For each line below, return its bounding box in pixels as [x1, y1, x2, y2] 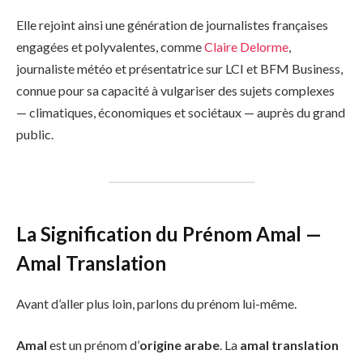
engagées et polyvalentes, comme [16, 39, 202, 54]
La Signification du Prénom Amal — [16, 221, 322, 246]
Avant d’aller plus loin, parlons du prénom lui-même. [16, 295, 297, 311]
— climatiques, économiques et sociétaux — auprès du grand [16, 105, 345, 120]
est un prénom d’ [47, 337, 139, 353]
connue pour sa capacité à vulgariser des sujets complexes [16, 83, 335, 98]
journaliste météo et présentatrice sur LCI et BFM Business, [16, 61, 343, 76]
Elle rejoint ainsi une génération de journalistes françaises [16, 17, 328, 32]
